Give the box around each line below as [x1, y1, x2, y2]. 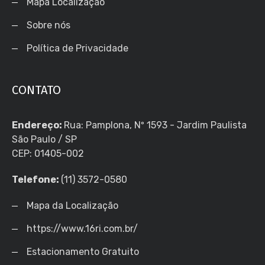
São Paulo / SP [12, 133, 77, 145]
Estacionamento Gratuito [27, 245, 139, 257]
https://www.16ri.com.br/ [27, 222, 138, 234]
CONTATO [12, 82, 61, 97]
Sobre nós [27, 19, 70, 31]
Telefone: [12, 173, 61, 185]
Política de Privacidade [27, 42, 128, 54]
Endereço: [12, 119, 64, 131]
